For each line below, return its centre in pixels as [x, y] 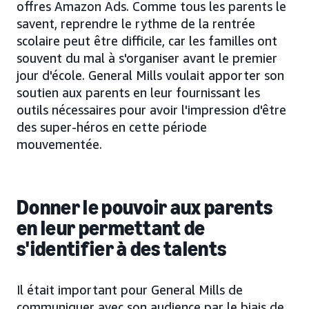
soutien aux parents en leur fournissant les [138, 92]
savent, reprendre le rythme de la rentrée [136, 23]
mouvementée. [59, 144]
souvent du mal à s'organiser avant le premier [147, 58]
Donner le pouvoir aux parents [145, 207]
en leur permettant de [111, 228]
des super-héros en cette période [112, 127]
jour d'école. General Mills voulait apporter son [150, 75]
